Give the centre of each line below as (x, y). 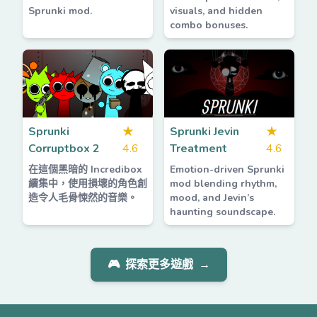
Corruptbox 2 (64, 149)
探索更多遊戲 (159, 265)
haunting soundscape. (223, 212)
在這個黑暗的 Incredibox (85, 169)
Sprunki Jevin (204, 132)
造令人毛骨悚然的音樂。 (83, 198)
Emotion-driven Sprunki (227, 169)
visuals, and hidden (216, 11)
